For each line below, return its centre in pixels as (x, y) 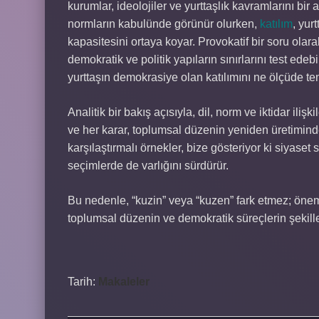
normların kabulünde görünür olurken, (164, 24)
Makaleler (124, 282)
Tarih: (83, 282)
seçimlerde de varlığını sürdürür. (148, 166)
